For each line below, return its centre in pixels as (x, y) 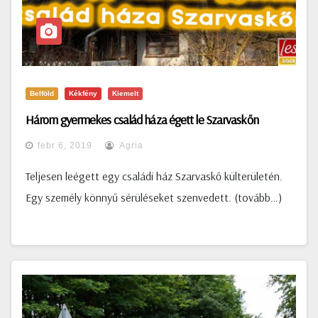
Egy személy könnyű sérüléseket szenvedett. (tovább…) (154, 197)
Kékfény (83, 93)
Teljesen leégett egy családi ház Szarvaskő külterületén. (154, 176)
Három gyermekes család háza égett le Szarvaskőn (142, 120)
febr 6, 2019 (65, 146)
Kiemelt (125, 93)
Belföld (42, 93)
